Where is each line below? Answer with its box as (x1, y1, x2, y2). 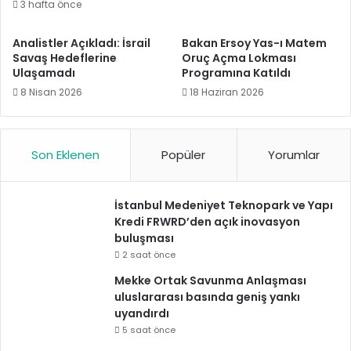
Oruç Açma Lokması (182, 49, 296, 66)
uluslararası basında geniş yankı (114, 288, 300, 305)
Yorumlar (267, 146, 320, 163)
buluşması (114, 230, 174, 246)
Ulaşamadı (13, 64, 75, 81)
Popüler (161, 146, 206, 163)
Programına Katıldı (182, 64, 291, 81)
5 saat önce (122, 323, 175, 336)
